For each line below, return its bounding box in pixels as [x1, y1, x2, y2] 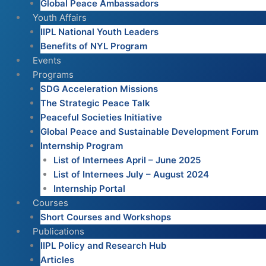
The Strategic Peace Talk [40, 97, 150, 109]
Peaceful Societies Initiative [40, 112, 162, 123]
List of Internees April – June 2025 [53, 154, 201, 166]
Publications [33, 226, 84, 237]
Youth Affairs [33, 12, 87, 24]
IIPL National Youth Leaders [40, 26, 159, 38]
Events [33, 55, 61, 66]
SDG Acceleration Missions [40, 83, 158, 95]
